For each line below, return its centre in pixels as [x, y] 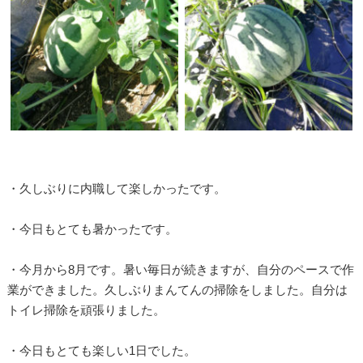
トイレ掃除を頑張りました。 [86, 310]
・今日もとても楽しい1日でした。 [101, 350]
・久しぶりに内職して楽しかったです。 [116, 188]
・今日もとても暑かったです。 [92, 228]
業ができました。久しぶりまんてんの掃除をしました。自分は [177, 289]
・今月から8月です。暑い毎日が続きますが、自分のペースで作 [180, 269]
